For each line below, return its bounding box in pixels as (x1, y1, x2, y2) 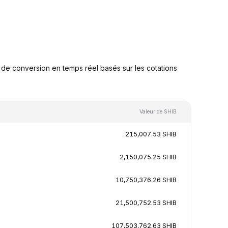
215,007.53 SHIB (125, 130, 177, 138)
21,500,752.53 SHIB (116, 198, 177, 207)
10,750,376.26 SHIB (116, 176, 177, 184)
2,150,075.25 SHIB (120, 153, 177, 161)
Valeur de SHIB (139, 108, 177, 115)
